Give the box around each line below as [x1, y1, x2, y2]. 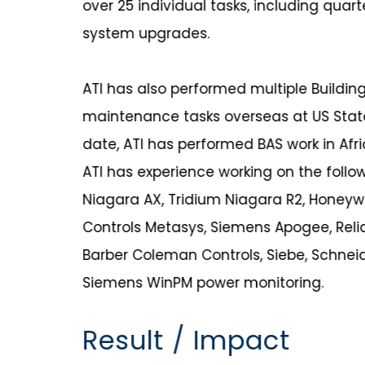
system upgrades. [82, 23, 210, 43]
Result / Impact [82, 321, 291, 358]
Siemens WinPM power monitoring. [82, 272, 324, 292]
